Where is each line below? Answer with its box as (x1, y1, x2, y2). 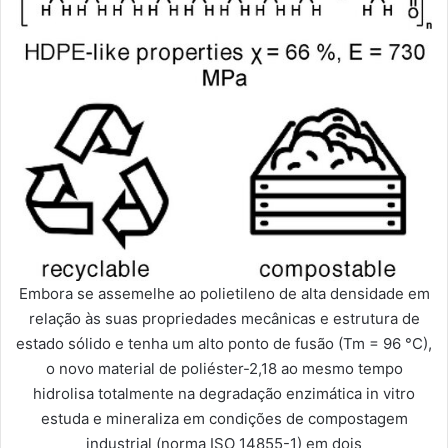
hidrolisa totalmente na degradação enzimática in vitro (33, 383, 415, 403)
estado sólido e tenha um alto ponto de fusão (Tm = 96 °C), (16, 333, 432, 353)
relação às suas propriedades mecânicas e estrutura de (28, 308, 420, 328)
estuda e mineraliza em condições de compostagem (40, 408, 408, 428)
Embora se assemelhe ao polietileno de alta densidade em (18, 283, 430, 303)
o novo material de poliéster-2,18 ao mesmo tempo (45, 358, 403, 378)
